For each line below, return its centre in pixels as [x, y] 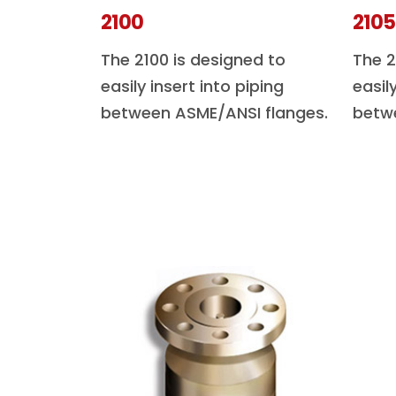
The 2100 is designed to [193, 60]
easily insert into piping [192, 86]
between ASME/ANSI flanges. [214, 113]
